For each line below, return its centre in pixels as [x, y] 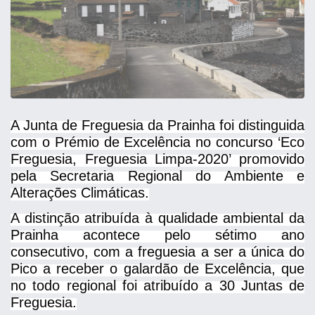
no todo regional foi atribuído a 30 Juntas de [157, 285]
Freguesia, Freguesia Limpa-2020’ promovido [157, 159]
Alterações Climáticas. [80, 193]
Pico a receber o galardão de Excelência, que [157, 269]
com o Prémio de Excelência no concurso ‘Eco [157, 142]
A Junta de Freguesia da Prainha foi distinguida [157, 125]
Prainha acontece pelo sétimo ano [157, 235]
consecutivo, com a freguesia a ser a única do [157, 252]
